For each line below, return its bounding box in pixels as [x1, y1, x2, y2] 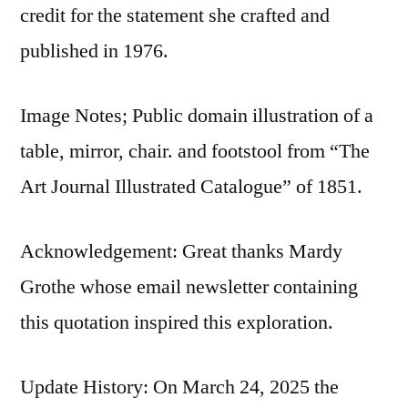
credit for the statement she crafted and [20, 2, 330, 28]
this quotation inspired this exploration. [20, 309, 333, 335]
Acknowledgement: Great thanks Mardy [20, 238, 342, 264]
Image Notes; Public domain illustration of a [20, 102, 373, 128]
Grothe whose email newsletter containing [20, 273, 358, 300]
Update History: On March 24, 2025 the [20, 373, 339, 400]
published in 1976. [20, 37, 168, 64]
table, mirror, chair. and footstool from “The [20, 138, 370, 164]
